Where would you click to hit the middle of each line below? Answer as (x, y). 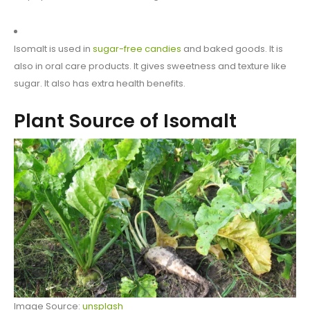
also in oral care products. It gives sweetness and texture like (150, 66)
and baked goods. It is (232, 49)
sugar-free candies (137, 49)
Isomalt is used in (53, 49)
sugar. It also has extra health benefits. (100, 84)
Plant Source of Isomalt (125, 121)
